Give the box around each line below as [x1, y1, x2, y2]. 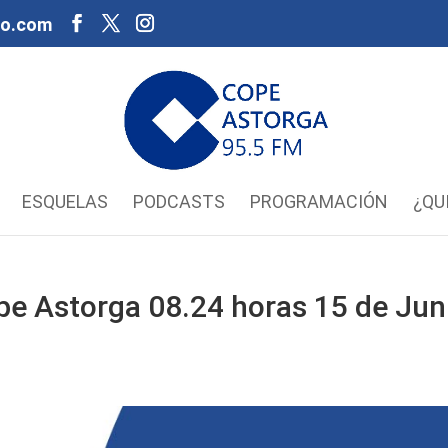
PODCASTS [132, 191, 225, 212]
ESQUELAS [21, 191, 108, 212]
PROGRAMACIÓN [249, 191, 388, 212]
